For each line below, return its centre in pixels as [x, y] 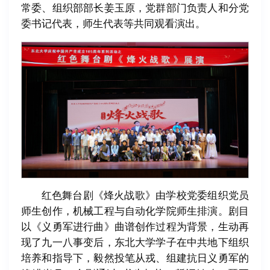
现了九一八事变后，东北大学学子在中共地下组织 [135, 243]
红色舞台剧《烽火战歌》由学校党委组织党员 [145, 196]
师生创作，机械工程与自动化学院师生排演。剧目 [135, 212]
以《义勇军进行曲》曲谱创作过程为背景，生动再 [135, 227]
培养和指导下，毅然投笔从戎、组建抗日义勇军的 [135, 259]
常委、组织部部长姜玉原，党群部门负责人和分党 [135, 8]
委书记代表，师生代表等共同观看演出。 [113, 24]
